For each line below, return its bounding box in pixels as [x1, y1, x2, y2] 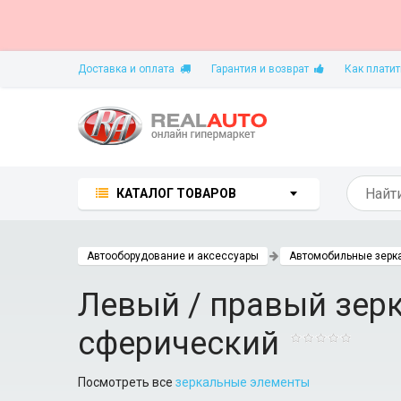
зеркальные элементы [175, 375, 310, 389]
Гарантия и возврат [211, 63, 314, 75]
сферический [78, 325, 279, 363]
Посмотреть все [78, 375, 175, 389]
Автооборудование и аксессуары [87, 250, 259, 262]
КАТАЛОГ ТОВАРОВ [116, 186, 236, 200]
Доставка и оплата [78, 63, 180, 75]
